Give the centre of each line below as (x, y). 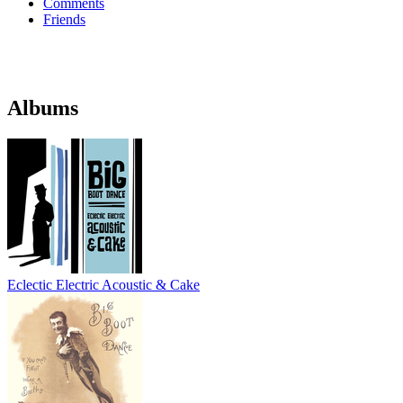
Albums (43, 108)
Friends (64, 20)
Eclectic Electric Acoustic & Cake (103, 285)
